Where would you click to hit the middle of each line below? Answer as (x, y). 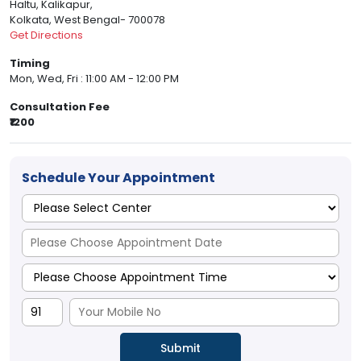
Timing (30, 64)
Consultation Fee (60, 107)
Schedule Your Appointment (118, 178)
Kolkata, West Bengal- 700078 (87, 20)
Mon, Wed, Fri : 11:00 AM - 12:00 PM (94, 79)
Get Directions (46, 35)
